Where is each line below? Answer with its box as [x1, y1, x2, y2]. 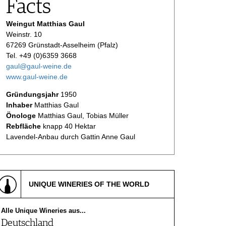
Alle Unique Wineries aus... [1, 207, 86, 215]
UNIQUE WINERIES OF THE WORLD [29, 180, 149, 189]
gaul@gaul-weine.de [6, 62, 72, 71]
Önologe [6, 111, 38, 120]
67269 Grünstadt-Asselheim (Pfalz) [6, 41, 118, 49]
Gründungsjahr [6, 90, 61, 99]
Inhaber [6, 101, 34, 109]
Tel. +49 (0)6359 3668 [6, 51, 77, 60]
